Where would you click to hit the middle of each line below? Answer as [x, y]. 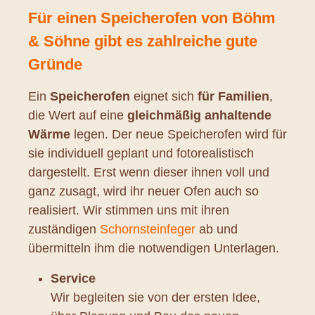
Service [73, 278]
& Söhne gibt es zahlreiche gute [143, 41]
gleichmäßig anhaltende [199, 115]
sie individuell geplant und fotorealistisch [141, 153]
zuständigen [64, 229]
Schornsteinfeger [148, 229]
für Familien [233, 96]
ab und [217, 229]
